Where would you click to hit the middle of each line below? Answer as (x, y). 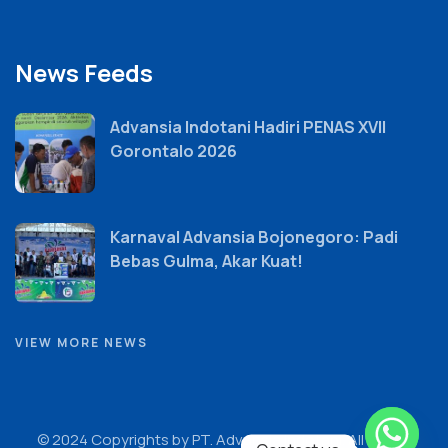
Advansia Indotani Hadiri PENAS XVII (248, 127)
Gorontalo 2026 (173, 151)
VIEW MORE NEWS (81, 343)
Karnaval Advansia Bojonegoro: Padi (254, 237)
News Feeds (84, 73)
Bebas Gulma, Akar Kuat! (206, 261)
